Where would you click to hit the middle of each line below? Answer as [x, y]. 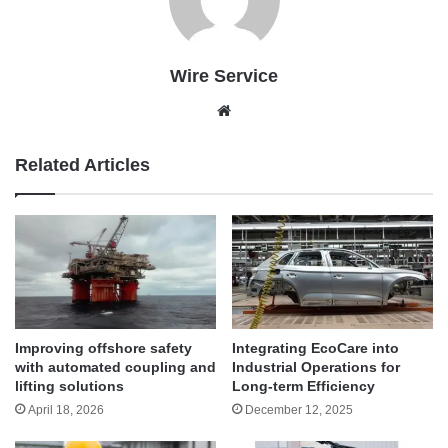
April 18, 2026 [66, 409]
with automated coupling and [115, 366]
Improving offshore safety [103, 347]
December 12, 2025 [299, 409]
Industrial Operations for [316, 366]
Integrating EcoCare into [315, 347]
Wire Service [224, 76]
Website [261, 110]
